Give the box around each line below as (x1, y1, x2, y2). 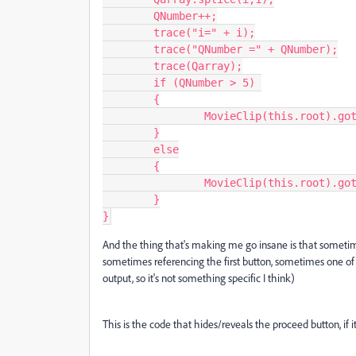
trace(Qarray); (103, 60, 153, 72)
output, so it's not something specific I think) (103, 271, 295, 284)
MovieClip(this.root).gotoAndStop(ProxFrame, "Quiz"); (103, 176, 204, 189)
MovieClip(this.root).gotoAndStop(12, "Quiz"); (103, 110, 204, 122)
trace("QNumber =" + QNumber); (103, 43, 153, 56)
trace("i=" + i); (103, 26, 153, 39)
